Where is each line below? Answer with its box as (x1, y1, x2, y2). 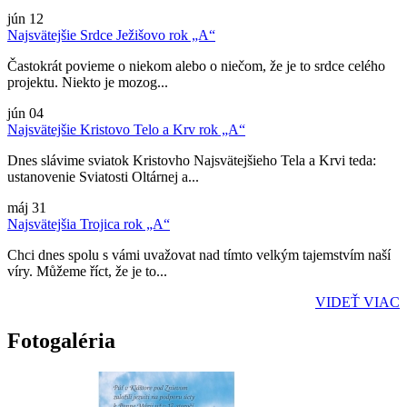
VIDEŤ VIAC (315, 294, 400, 311)
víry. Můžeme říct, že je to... (7, 263, 167, 280)
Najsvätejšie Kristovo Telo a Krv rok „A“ (7, 122, 245, 138)
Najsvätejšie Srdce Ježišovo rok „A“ (7, 27, 215, 44)
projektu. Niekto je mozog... (7, 74, 168, 91)
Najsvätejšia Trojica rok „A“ (7, 216, 170, 233)
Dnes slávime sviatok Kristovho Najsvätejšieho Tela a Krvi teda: (7, 153, 376, 169)
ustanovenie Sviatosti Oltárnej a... (7, 169, 199, 185)
